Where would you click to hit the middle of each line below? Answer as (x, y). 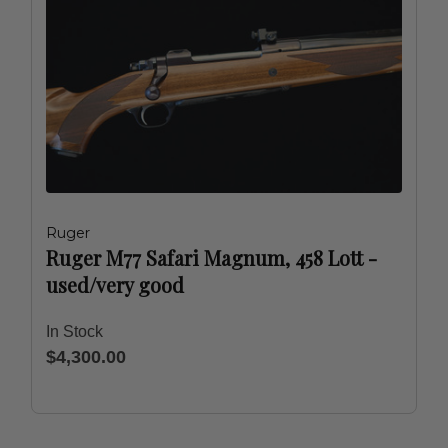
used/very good (115, 284)
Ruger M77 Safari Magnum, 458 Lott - (211, 257)
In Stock (74, 331)
